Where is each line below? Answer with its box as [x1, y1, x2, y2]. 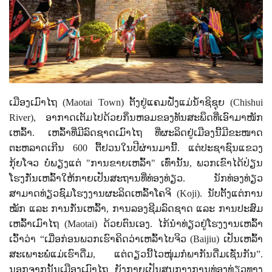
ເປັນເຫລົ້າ [223, 233, 263, 244]
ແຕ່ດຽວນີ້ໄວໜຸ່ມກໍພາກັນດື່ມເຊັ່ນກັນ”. [114, 248, 263, 259]
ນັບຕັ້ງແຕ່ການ [208, 188, 263, 199]
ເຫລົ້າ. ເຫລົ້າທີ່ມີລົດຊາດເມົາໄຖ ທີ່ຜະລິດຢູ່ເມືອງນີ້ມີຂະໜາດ [9, 127, 263, 138]
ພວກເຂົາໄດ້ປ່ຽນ [197, 157, 263, 168]
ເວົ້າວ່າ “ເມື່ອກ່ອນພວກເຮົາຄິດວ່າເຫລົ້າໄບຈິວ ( [9, 233, 194, 244]
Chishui [233, 97, 263, 107]
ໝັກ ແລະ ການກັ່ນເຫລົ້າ [9, 203, 107, 214]
